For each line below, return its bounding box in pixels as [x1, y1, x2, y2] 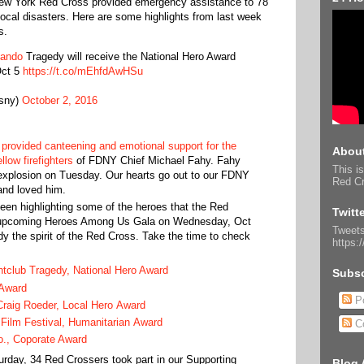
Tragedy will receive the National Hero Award [23, 50, 236, 63]
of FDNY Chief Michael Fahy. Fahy [72, 154, 240, 167]
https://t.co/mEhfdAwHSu [23, 65, 143, 77]
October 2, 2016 [22, 94, 97, 106]
